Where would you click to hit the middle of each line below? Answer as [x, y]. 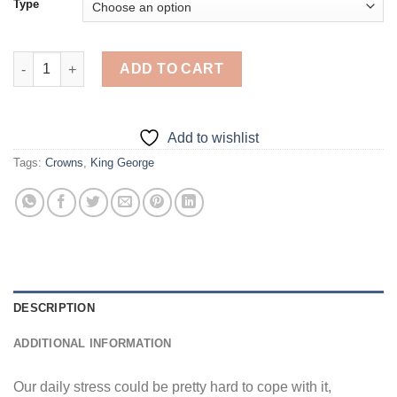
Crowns [64, 163]
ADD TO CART [172, 69]
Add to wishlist [213, 138]
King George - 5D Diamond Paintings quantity [151, 61]
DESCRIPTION [54, 308]
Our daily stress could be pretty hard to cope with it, [172, 387]
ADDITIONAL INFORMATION [93, 344]
